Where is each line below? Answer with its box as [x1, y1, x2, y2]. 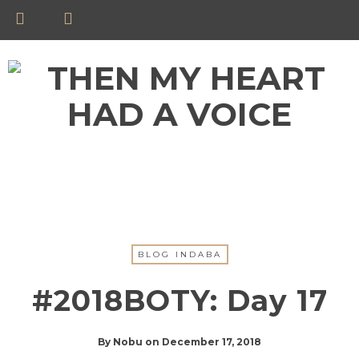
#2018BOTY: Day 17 [31, 283, 328, 318]
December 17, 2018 [162, 336, 261, 348]
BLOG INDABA [137, 249, 222, 260]
